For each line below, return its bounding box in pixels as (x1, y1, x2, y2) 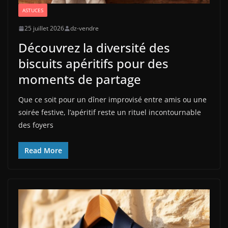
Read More (24, 146, 62, 156)
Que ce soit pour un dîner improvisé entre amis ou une (18, 95, 207, 105)
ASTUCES (22, 7, 43, 14)
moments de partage (18, 71, 141, 88)
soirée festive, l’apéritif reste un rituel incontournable (18, 107, 201, 118)
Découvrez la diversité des (18, 39, 170, 56)
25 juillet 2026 (24, 24, 64, 33)
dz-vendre (70, 24, 99, 33)
